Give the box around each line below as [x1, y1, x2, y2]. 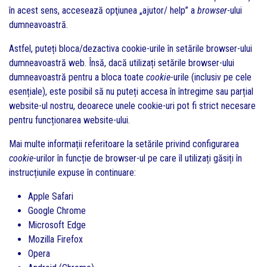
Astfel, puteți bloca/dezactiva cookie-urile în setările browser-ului [9, 43, 252, 54]
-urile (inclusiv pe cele [170, 72, 252, 83]
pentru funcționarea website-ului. [9, 114, 130, 126]
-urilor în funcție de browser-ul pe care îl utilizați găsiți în [33, 153, 242, 164]
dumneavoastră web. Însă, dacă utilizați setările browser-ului [9, 57, 234, 69]
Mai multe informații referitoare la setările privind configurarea [9, 138, 239, 150]
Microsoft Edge [28, 219, 86, 231]
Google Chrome [28, 205, 86, 216]
